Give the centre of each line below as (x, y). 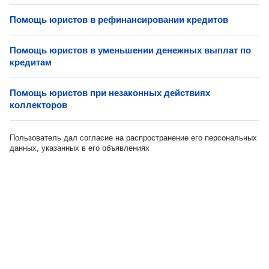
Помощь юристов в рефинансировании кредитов (119, 20)
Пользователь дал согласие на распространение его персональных (133, 138)
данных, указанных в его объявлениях (80, 148)
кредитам (31, 62)
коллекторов (38, 105)
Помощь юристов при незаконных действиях (110, 93)
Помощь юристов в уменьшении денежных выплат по (130, 50)
